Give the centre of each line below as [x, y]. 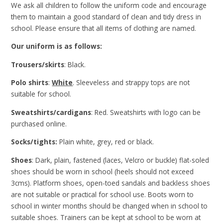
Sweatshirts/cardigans [51, 112]
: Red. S [103, 112]
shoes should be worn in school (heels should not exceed [103, 172]
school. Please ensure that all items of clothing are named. [104, 28]
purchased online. [39, 123]
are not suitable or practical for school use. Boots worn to [103, 195]
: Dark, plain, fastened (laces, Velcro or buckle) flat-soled [121, 160]
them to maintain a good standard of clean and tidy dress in [106, 16]
